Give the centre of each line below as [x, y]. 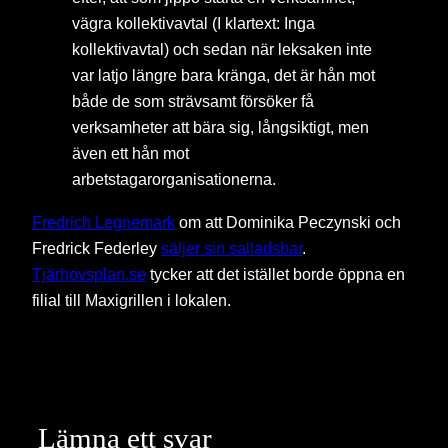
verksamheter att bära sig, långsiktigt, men [220, 127]
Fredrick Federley [96, 247]
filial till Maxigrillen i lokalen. [131, 299]
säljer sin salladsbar [231, 247]
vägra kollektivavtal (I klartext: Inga [193, 23]
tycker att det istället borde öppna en [275, 273]
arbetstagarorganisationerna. [174, 179]
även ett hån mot [130, 153]
